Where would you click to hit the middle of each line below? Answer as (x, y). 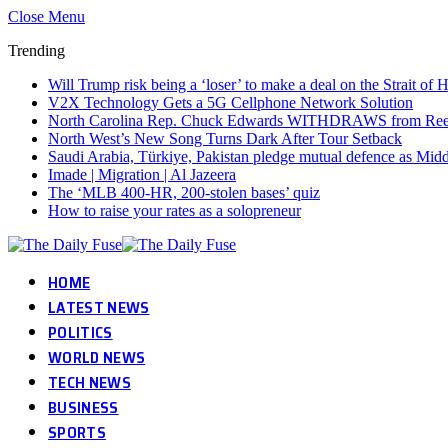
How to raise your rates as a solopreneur (174, 210)
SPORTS (77, 432)
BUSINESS (83, 407)
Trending (36, 50)
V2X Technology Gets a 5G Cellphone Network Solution (230, 102)
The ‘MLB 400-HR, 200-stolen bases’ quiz (184, 192)
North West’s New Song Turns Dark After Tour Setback (225, 138)
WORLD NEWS (97, 357)
